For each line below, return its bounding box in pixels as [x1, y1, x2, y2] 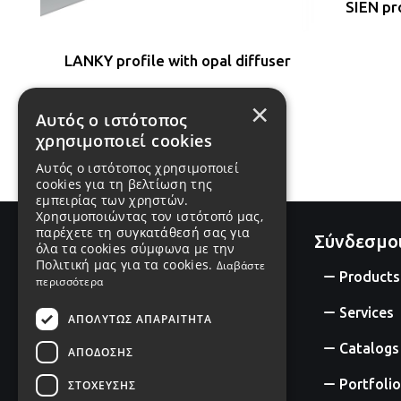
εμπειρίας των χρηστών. [36, 192, 189, 209]
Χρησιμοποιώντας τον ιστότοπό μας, [36, 208, 263, 225]
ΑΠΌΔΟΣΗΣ [68, 344, 133, 360]
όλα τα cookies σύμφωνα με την [36, 240, 235, 257]
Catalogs [339, 339, 399, 356]
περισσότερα [36, 274, 104, 289]
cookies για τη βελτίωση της [36, 175, 213, 192]
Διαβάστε [216, 258, 266, 273]
